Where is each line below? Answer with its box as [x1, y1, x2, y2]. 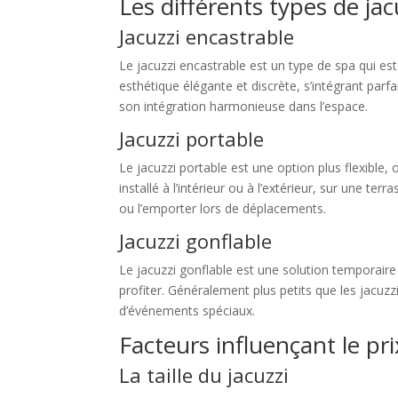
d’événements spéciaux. [119, 302, 256, 320]
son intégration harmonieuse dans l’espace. [119, 98, 369, 115]
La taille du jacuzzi [119, 362, 290, 389]
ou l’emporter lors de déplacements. [119, 200, 327, 218]
